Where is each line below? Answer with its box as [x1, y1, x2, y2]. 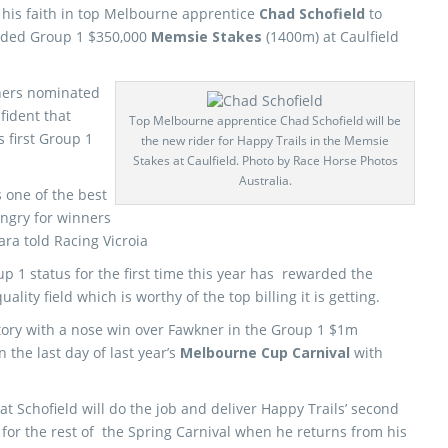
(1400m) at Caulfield [266, 27, 399, 46]
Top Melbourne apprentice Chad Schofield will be [129, 112, 401, 130]
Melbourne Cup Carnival [180, 343, 350, 362]
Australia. [238, 172, 292, 190]
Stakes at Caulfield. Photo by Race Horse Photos [132, 152, 398, 170]
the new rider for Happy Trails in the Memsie [141, 132, 389, 150]
